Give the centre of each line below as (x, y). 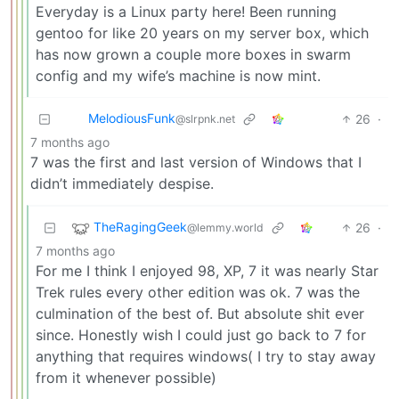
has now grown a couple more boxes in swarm (193, 54)
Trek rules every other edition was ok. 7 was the (198, 292)
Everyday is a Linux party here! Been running (186, 11)
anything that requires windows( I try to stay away (206, 356)
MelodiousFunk (132, 118)
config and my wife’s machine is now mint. (178, 75)
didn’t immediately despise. (122, 183)
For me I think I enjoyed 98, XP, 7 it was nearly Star (207, 270)
